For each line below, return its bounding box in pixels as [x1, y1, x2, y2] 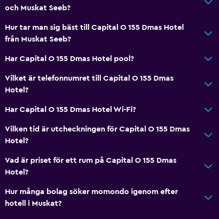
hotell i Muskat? [5, 199, 62, 207]
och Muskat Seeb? [5, 3, 70, 12]
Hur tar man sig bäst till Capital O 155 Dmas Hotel [5, 23, 184, 31]
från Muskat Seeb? [5, 35, 71, 43]
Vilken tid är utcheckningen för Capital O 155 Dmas [5, 125, 190, 133]
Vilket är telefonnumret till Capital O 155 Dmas [5, 74, 174, 82]
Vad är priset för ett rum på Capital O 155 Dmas [5, 156, 176, 164]
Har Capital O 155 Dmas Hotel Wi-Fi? [5, 105, 136, 113]
